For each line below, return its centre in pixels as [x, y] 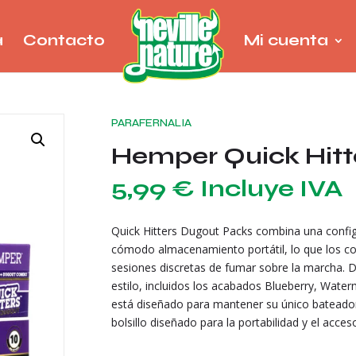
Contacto [64, 41]
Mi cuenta [286, 41]
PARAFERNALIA [152, 123]
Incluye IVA [272, 189]
